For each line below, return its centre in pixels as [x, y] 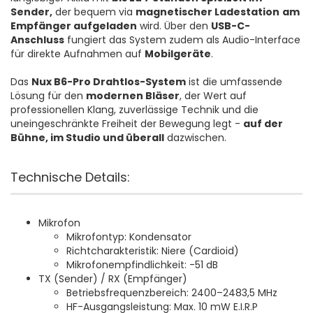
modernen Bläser [133, 96]
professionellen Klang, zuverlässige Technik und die [134, 110]
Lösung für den [48, 96]
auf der [263, 124]
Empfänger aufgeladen [74, 26]
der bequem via [94, 12]
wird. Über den [174, 26]
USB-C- [231, 26]
